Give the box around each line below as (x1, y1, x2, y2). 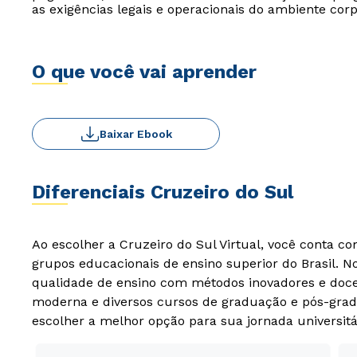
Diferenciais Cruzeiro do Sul (32, 181, 293, 203)
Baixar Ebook (99, 127, 172, 140)
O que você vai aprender (32, 61, 257, 83)
